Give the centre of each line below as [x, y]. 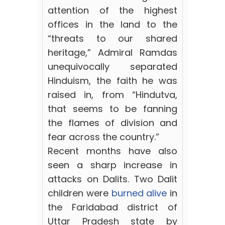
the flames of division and [113, 123]
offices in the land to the [113, 25]
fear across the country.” [103, 137]
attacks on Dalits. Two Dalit [113, 179]
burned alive [139, 193]
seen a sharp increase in [113, 165]
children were [78, 193]
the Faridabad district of [113, 207]
